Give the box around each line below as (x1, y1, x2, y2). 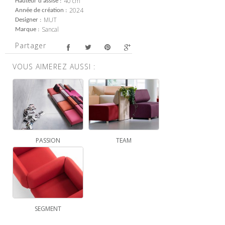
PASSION (36, 136, 60, 145)
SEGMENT (35, 204, 61, 213)
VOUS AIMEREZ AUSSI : (13, 61, 95, 71)
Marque (15, 26, 36, 33)
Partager (15, 41, 46, 51)
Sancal (42, 25, 59, 34)
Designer (15, 17, 38, 24)
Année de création (15, 7, 64, 14)
